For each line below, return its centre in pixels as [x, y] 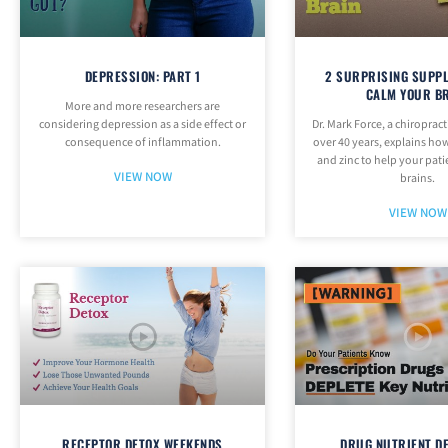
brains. [418, 179]
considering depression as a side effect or [143, 125]
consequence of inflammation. [142, 143]
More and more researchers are [143, 107]
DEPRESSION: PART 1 [142, 76]
